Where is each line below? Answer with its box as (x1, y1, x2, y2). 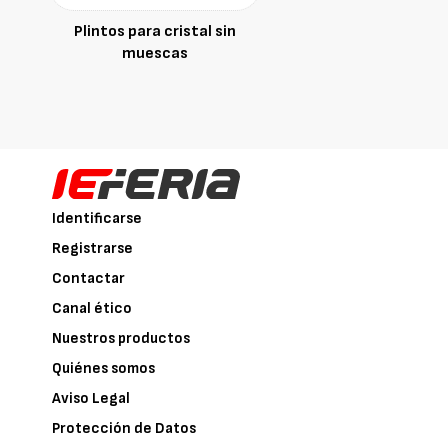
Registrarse (52, 238, 134, 258)
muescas (122, 44, 188, 63)
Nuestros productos (52, 328, 191, 348)
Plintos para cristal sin (74, 22, 236, 41)
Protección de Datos (52, 418, 197, 438)
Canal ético (52, 298, 133, 318)
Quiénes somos (52, 358, 156, 378)
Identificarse (52, 208, 143, 228)
